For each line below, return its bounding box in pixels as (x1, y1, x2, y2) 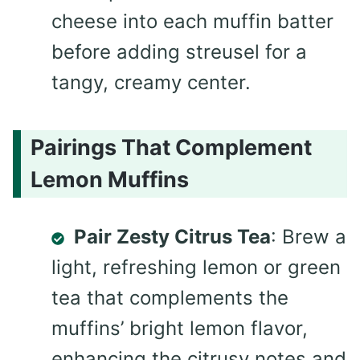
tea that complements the (51, 286, 288, 310)
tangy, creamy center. (51, 70, 251, 94)
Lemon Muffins (31, 166, 189, 194)
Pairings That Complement (31, 134, 312, 162)
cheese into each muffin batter (51, 9, 333, 33)
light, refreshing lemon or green (51, 256, 341, 280)
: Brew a (271, 225, 346, 249)
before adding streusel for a (51, 39, 307, 63)
